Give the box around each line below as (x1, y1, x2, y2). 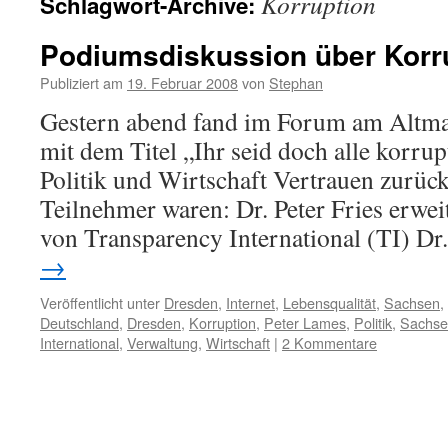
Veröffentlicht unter (40, 292, 160, 313)
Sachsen (384, 292, 440, 313)
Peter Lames (264, 312, 346, 333)
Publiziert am (40, 72, 123, 93)
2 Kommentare (282, 332, 377, 353)
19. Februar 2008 (127, 72, 238, 93)
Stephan (269, 72, 323, 93)
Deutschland (40, 312, 119, 333)
